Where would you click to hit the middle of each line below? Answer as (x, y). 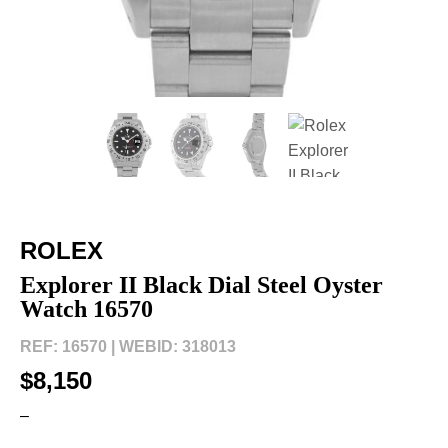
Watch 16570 (86, 309)
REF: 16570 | (67, 346)
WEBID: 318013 (177, 346)
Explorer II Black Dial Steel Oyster (201, 285)
